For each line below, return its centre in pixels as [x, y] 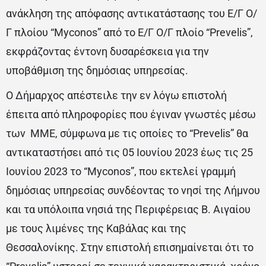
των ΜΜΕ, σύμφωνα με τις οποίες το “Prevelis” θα [127, 134]
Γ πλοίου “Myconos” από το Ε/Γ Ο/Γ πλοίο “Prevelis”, [129, 33]
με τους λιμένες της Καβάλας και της [96, 229]
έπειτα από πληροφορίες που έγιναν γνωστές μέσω [131, 115]
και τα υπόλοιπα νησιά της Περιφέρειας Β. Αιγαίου [128, 210]
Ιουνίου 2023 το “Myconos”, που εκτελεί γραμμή [121, 172]
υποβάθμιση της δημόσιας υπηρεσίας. [97, 71]
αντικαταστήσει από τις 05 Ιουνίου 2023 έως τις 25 [129, 153]
